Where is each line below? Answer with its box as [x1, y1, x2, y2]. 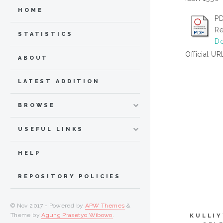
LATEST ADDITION [18, 78, 100, 85]
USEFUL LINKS [18, 125, 84, 132]
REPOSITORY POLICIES [18, 173, 121, 180]
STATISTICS [18, 30, 73, 37]
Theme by [10, 212, 42, 219]
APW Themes [85, 202, 125, 210]
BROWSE [18, 102, 56, 109]
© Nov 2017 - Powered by [10, 202, 85, 210]
